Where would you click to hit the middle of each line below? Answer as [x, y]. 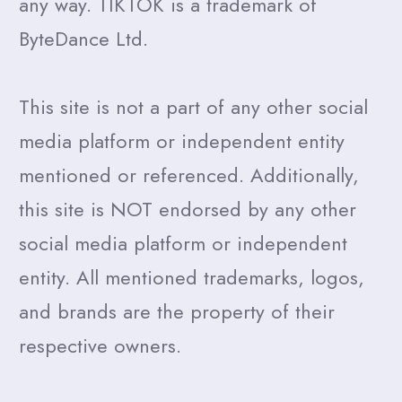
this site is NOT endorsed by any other [188, 210]
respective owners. [100, 346]
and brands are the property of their [177, 312]
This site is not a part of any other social [193, 107]
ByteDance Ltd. [83, 39]
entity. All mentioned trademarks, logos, [192, 278]
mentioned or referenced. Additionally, [189, 175]
